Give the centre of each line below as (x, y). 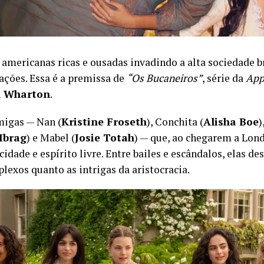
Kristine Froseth (104, 122)
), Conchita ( (175, 122)
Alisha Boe (231, 122)
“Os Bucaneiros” (164, 78)
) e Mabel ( (51, 138)
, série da (224, 78)
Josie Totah (105, 138)
